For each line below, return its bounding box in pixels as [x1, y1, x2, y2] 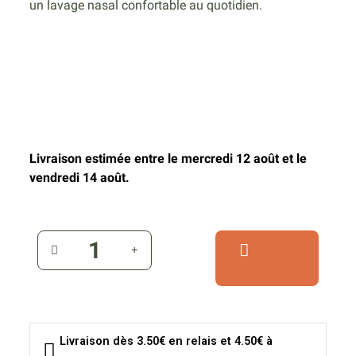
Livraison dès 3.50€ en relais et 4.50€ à [60, 335, 273, 349]
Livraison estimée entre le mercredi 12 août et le [29, 151, 308, 167]
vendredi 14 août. [29, 170, 130, 186]
